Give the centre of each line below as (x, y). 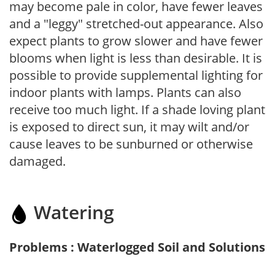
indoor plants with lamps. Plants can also (125, 92)
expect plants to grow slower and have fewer (136, 41)
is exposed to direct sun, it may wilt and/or (129, 126)
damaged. (37, 161)
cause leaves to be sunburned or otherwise (131, 144)
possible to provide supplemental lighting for (136, 75)
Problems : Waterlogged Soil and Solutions (137, 247)
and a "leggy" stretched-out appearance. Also (136, 23)
